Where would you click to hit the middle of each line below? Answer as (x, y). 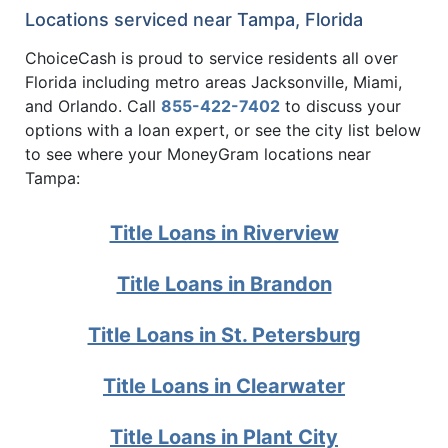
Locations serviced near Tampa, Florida (194, 20)
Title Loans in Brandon (224, 284)
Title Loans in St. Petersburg (224, 335)
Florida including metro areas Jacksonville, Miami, (213, 82)
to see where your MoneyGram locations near (198, 154)
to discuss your (340, 106)
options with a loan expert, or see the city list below (223, 130)
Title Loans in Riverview (224, 233)
